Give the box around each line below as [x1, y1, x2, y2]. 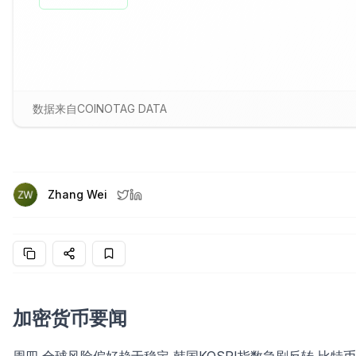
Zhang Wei [48, 188, 107, 201]
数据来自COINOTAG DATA [33, 102, 167, 115]
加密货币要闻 [13, 307, 127, 330]
